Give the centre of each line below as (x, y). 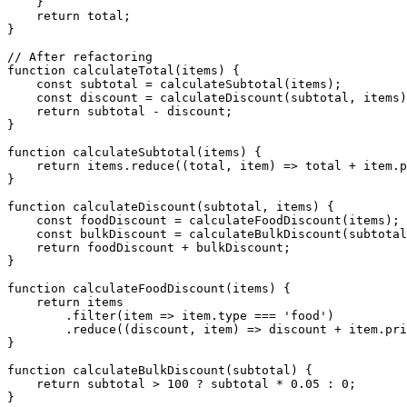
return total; (69, 15)
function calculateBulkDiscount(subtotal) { (160, 370)
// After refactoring (80, 56)
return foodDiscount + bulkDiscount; (149, 247)
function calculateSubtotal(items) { (134, 152)
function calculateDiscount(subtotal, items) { (171, 206)
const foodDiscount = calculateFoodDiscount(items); (203, 220)
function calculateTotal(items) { (124, 70)
